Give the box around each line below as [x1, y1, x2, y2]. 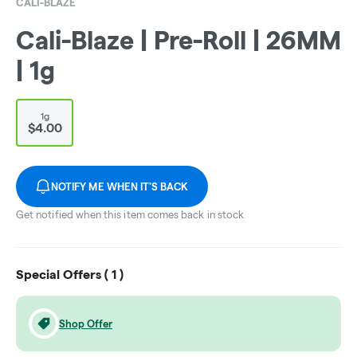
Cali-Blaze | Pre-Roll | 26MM [16, 26, 341, 55]
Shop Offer [59, 318, 112, 330]
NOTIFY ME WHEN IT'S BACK [51, 181, 189, 193]
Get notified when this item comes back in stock [16, 209, 245, 221]
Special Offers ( [16, 268, 112, 282]
